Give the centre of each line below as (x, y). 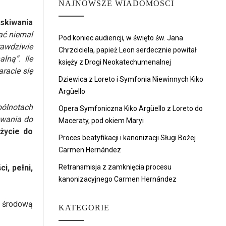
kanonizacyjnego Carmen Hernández (118, 179)
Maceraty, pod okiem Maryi (101, 121)
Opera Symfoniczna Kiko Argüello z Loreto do (131, 108)
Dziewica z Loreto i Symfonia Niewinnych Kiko (131, 79)
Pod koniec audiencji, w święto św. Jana (121, 38)
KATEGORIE (84, 208)
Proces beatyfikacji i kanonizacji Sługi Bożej (127, 138)
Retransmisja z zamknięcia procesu (115, 167)
